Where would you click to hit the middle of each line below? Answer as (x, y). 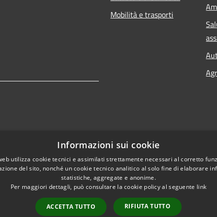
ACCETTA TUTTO (71, 207)
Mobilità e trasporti (142, 15)
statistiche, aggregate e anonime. (108, 178)
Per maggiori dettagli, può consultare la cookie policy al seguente (103, 187)
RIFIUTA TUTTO (148, 206)
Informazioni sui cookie (108, 145)
